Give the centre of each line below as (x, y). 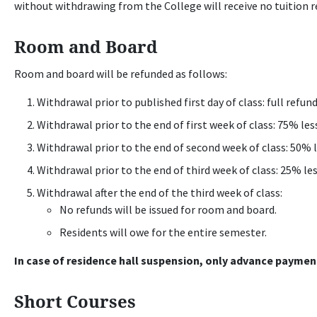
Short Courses (75, 301)
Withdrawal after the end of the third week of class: (160, 192)
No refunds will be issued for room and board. (168, 209)
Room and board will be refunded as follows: (121, 74)
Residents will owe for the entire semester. (163, 232)
